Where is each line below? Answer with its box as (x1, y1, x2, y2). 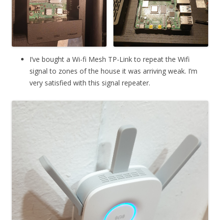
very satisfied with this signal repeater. (29, 78, 150, 87)
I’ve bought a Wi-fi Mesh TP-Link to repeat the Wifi (29, 54, 190, 64)
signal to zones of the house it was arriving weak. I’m (29, 66, 197, 76)
